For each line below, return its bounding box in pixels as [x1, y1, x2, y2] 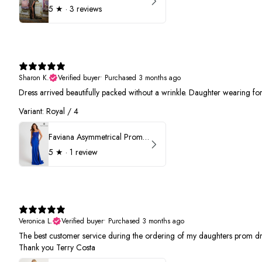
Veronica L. [19, 216, 53, 227]
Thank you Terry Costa [19, 242, 95, 254]
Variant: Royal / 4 [19, 105, 78, 118]
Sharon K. [19, 73, 49, 84]
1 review [70, 146, 98, 158]
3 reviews [70, 2, 102, 15]
